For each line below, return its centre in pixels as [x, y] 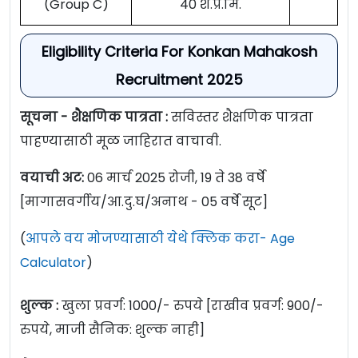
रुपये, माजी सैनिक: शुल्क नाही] [112, 330]
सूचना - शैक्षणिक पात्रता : [95, 117]
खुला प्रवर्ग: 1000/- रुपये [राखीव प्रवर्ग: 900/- [193, 306]
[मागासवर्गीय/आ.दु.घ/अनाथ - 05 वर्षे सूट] [144, 202]
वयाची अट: [52, 178]
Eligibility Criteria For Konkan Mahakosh [179, 52]
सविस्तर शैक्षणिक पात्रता [242, 117]
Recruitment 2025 [179, 80]
